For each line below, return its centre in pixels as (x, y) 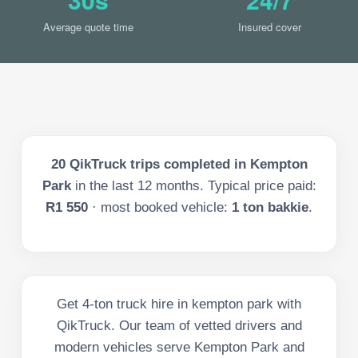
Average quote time (88, 26)
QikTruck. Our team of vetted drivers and (179, 325)
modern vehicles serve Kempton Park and (179, 347)
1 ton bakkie (270, 207)
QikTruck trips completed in (157, 164)
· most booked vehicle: (160, 207)
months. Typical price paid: (234, 185)
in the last (106, 185)
